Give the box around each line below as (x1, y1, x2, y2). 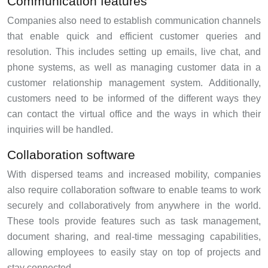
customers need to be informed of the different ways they (7, 93, 261, 103)
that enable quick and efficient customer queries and (7, 31, 261, 41)
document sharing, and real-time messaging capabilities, (7, 232, 261, 242)
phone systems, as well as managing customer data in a (7, 62, 261, 72)
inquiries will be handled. (7, 124, 113, 135)
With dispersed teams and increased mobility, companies (7, 169, 261, 179)
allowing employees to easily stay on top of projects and (7, 247, 261, 257)
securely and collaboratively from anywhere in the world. (7, 200, 261, 211)
